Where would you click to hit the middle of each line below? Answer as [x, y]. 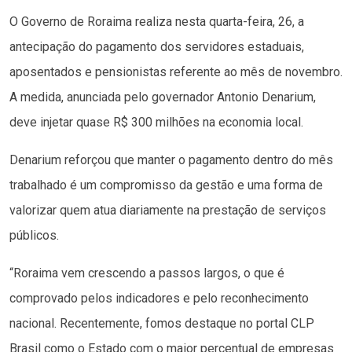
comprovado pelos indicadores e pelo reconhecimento [159, 299]
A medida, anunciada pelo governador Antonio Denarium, [163, 97]
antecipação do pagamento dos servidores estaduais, [157, 47]
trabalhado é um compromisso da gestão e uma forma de [166, 185]
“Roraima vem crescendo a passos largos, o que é [147, 273]
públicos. [34, 236]
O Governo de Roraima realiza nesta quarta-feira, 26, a [157, 22]
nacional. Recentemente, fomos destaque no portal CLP [162, 324]
